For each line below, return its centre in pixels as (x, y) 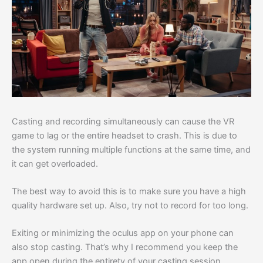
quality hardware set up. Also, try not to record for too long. (130, 205)
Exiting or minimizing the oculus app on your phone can (123, 233)
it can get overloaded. (55, 163)
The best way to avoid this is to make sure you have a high (129, 191)
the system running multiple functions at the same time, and (131, 149)
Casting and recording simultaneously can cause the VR (123, 121)
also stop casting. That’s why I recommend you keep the (125, 247)
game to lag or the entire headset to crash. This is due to (124, 135)
